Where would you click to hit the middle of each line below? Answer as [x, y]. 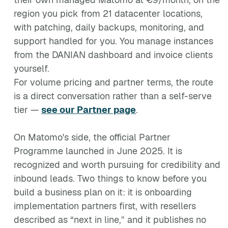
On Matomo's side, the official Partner [92, 137]
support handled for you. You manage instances [113, 41]
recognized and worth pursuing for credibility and [117, 165]
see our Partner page [89, 110]
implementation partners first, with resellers [105, 206]
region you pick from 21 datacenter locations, [108, 13]
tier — [27, 110]
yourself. [32, 68]
